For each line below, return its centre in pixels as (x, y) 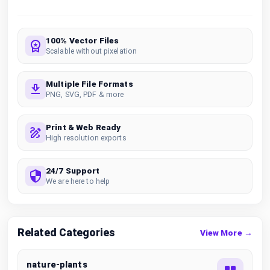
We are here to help (78, 181)
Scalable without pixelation (92, 51)
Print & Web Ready (83, 127)
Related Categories (66, 232)
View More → (226, 233)
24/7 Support (73, 170)
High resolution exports (86, 137)
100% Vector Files (83, 40)
